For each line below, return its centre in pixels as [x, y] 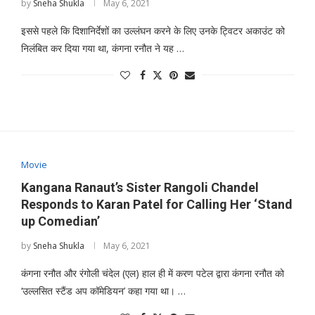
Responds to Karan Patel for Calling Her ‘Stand [156, 205]
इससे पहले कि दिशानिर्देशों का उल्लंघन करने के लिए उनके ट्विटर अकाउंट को [153, 31]
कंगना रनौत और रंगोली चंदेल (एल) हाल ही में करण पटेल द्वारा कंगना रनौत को [152, 274]
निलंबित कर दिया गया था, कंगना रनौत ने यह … [102, 48]
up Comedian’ [60, 221]
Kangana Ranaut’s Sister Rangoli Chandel [140, 188]
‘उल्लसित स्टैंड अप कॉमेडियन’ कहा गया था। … [103, 291]
